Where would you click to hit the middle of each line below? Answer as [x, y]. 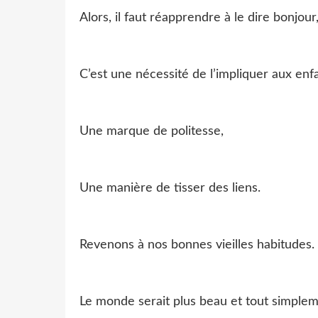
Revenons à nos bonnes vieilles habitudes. [197, 245]
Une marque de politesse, [152, 131]
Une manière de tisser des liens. [170, 188]
